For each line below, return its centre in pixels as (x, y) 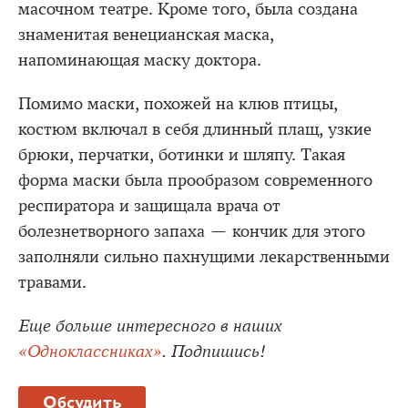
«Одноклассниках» (90, 352)
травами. (52, 282)
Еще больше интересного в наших (150, 326)
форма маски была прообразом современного (195, 180)
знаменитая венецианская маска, (146, 35)
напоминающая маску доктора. (140, 60)
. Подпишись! (214, 352)
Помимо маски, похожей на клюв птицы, (178, 104)
